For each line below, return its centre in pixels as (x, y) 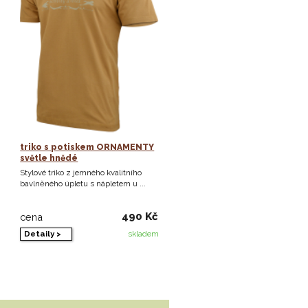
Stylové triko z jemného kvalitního (81, 173)
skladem (143, 234)
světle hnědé (49, 158)
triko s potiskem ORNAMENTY (87, 147)
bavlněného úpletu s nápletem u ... (83, 184)
